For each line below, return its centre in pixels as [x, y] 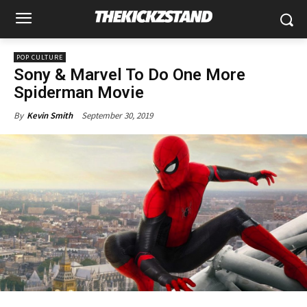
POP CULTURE [40, 57]
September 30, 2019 [117, 115]
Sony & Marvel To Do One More [130, 75]
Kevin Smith [50, 115]
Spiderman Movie [79, 93]
